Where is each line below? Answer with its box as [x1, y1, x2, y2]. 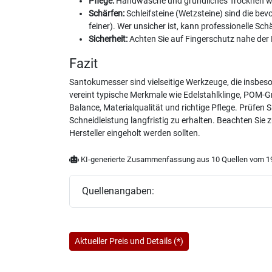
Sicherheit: [89, 33, 127, 44]
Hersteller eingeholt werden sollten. [69, 127, 200, 138]
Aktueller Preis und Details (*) [75, 236, 183, 246]
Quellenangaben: [82, 185, 154, 197]
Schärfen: [89, 8, 124, 19]
